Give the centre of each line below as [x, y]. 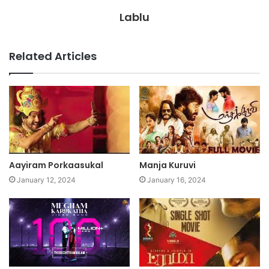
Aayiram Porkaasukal [56, 165]
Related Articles [53, 56]
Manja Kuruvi [168, 165]
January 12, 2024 [46, 180]
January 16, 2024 [177, 180]
